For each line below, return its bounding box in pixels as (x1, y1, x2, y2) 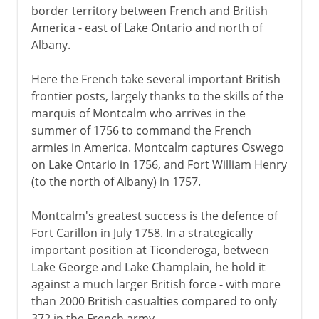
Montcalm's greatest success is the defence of (31, 207, 278, 224)
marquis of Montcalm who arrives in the (31, 105, 246, 121)
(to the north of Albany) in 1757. (31, 173, 201, 189)
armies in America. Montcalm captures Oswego (31, 139, 284, 155)
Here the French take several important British (31, 70, 281, 87)
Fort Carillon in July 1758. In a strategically (31, 224, 253, 241)
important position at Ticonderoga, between (31, 241, 269, 258)
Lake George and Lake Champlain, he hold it (31, 258, 266, 275)
